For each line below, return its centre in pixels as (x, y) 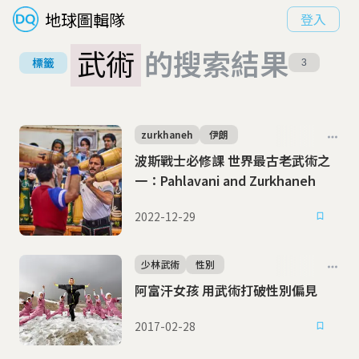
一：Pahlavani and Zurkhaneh (225, 180)
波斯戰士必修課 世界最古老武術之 (232, 160)
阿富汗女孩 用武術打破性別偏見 (260, 290)
